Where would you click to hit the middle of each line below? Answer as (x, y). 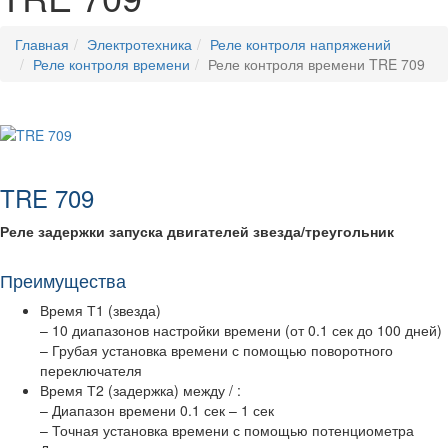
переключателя (91, 369)
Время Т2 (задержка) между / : (140, 389)
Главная (42, 44)
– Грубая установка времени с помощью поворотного (216, 349)
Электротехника (139, 44)
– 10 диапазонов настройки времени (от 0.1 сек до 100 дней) (241, 329)
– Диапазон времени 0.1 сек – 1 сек (157, 409)
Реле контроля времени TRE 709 (316, 64)
